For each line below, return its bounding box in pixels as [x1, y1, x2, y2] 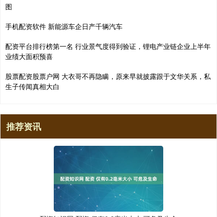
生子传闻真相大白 [5, 81, 60, 91]
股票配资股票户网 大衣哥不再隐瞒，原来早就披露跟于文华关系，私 [5, 71, 211, 81]
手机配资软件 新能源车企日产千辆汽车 [5, 21, 123, 31]
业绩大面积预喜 [5, 51, 53, 61]
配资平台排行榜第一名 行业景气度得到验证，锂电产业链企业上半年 [5, 41, 211, 51]
